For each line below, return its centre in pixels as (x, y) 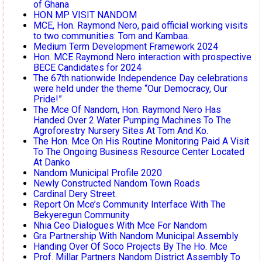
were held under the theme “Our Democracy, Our (130, 89)
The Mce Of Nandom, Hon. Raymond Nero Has (127, 110)
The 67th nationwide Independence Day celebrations (141, 78)
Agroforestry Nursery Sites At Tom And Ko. (121, 131)
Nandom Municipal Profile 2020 (98, 173)
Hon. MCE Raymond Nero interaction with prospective (142, 57)
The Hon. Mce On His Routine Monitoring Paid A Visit (141, 142)
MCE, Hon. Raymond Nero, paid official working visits (141, 26)
